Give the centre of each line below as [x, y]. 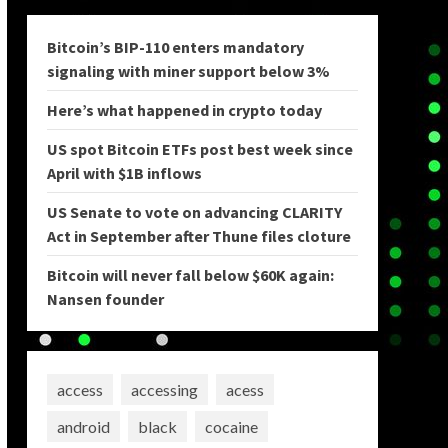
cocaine [231, 426]
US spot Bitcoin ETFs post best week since [199, 149]
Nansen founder [105, 299]
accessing [164, 389]
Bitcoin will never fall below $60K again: [190, 275]
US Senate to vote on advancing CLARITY [194, 212]
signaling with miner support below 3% [188, 71]
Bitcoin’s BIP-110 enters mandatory [175, 47]
